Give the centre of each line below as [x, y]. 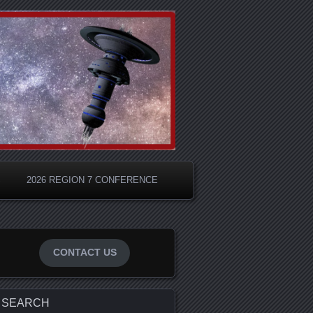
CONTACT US [85, 253]
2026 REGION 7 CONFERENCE [92, 180]
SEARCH [26, 303]
